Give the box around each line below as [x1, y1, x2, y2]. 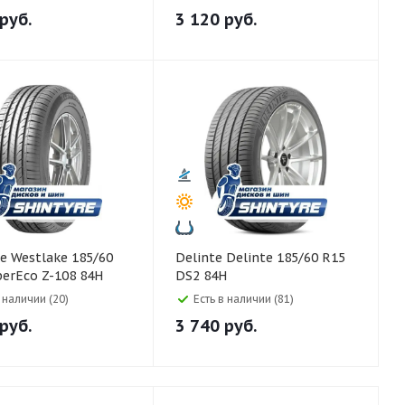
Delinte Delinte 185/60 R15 [175, 250, 226, 266]
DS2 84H [175, 268, 227, 284]
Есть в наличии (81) [193, 292, 294, 306]
